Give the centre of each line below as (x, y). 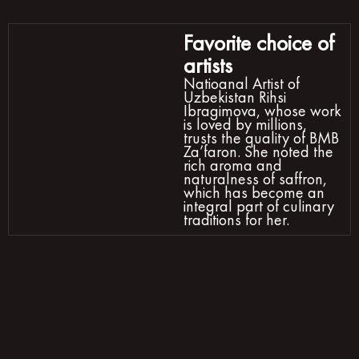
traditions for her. (237, 219)
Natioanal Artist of (242, 83)
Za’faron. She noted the (259, 151)
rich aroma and (233, 165)
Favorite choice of (259, 42)
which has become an (254, 192)
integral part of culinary (259, 206)
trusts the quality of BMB (262, 137)
